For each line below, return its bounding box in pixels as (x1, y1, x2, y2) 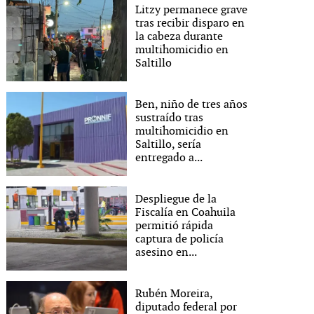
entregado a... (135, 151, 203, 165)
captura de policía (135, 232, 224, 246)
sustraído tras (135, 111, 204, 125)
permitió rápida (135, 219, 214, 233)
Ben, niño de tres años (135, 97, 248, 111)
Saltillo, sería (135, 137, 202, 151)
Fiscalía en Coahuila (135, 205, 236, 219)
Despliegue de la (135, 192, 217, 206)
